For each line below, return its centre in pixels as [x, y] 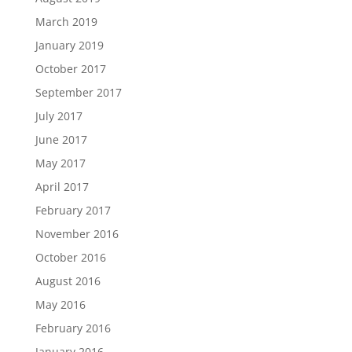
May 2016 [60, 304]
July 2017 [59, 115]
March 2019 [66, 21]
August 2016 [68, 280]
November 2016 [77, 233]
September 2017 [78, 92]
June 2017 [61, 139]
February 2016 [73, 328]
